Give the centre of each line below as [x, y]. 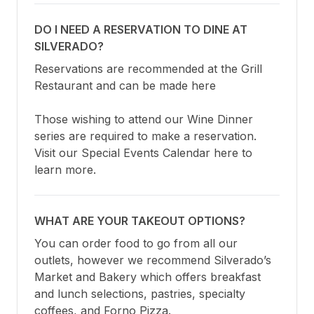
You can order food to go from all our [136, 244]
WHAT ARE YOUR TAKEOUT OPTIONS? [140, 221]
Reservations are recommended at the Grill [148, 69]
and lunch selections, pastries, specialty [140, 294]
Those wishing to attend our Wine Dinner [144, 120]
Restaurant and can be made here [125, 86]
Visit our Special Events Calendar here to [143, 153]
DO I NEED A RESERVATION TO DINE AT [141, 30]
